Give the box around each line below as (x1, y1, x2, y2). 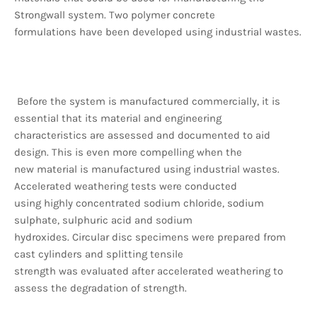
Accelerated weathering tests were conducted (14, 179, 237, 192)
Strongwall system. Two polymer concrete (14, 8, 215, 21)
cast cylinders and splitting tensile (14, 247, 183, 260)
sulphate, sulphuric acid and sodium (14, 213, 192, 226)
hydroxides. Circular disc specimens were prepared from (14, 230, 286, 243)
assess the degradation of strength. (14, 281, 190, 294)
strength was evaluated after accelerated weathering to (14, 264, 283, 277)
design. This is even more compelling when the (14, 145, 242, 158)
